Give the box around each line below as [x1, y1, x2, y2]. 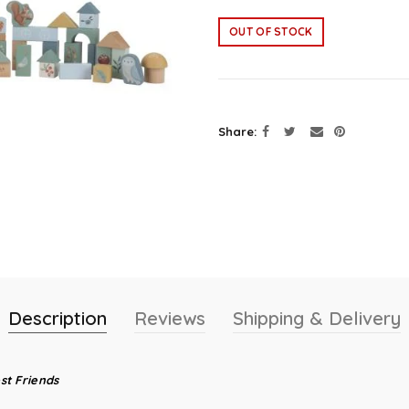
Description [8, 307, 107, 330]
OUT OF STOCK [229, 25, 313, 38]
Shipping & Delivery [233, 307, 401, 330]
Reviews [134, 307, 205, 330]
